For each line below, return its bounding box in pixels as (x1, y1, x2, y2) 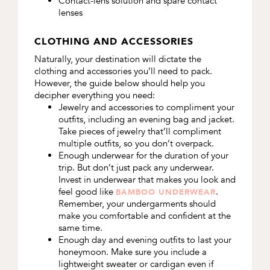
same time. (58, 222, 102, 234)
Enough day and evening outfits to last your (58, 234, 231, 246)
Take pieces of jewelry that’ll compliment (58, 125, 221, 138)
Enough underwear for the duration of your (58, 149, 228, 162)
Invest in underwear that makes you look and (58, 174, 236, 186)
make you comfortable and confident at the (58, 210, 231, 222)
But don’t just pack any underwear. (77, 162, 214, 174)
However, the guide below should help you (34, 77, 205, 90)
